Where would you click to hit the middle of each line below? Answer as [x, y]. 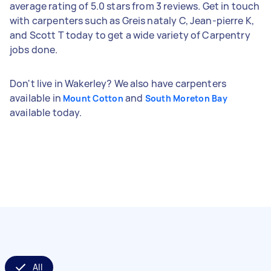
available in [36, 98]
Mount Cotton [93, 98]
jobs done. [34, 49]
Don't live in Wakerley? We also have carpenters [118, 83]
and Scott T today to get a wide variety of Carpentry [130, 35]
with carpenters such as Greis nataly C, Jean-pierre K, [132, 20]
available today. [46, 112]
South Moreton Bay [186, 98]
